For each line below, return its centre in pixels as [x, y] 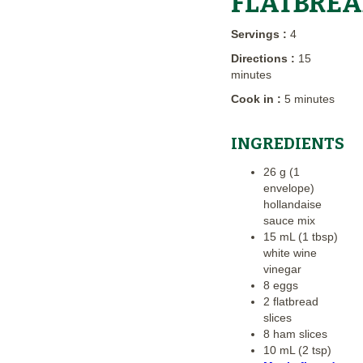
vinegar [282, 269]
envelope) [288, 188]
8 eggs [280, 285]
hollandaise [292, 204]
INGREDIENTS [287, 143]
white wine [290, 252]
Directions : [264, 58]
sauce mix [289, 220]
